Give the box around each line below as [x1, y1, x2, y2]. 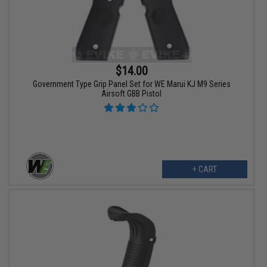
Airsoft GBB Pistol [101, 89, 162, 99]
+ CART [192, 164, 217, 175]
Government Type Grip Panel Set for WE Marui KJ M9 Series [32, 79, 231, 89]
